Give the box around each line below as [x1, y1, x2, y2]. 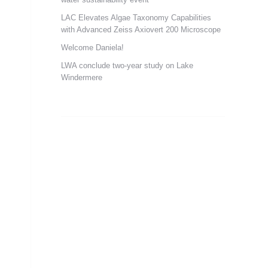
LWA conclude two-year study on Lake [61, 61, 193, 70]
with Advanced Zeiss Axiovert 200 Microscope [61, 25, 221, 34]
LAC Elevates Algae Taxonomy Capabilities [61, 13, 211, 22]
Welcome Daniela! [61, 43, 124, 52]
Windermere [61, 73, 102, 82]
